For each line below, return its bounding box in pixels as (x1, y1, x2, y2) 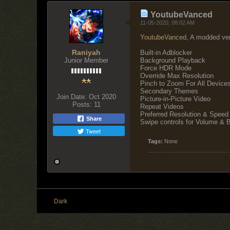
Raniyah (72, 48, 101, 56)
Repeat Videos (140, 103, 184, 110)
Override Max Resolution (140, 72, 214, 80)
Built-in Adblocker (140, 49, 192, 56)
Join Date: (56, 93, 87, 101)
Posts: (72, 101, 92, 108)
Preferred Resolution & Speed (140, 110, 228, 118)
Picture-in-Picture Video (140, 95, 210, 103)
